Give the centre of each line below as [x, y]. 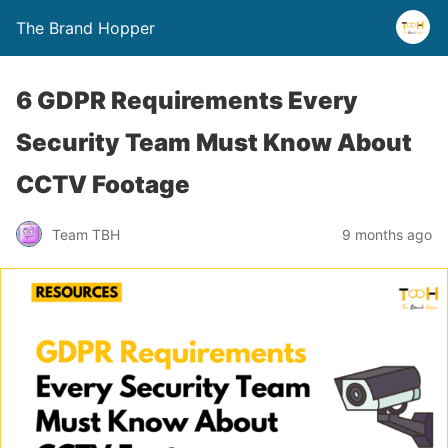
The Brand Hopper [85, 28]
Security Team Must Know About [214, 142]
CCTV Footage [103, 184]
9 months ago [387, 234]
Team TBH [86, 234]
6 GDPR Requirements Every [187, 100]
